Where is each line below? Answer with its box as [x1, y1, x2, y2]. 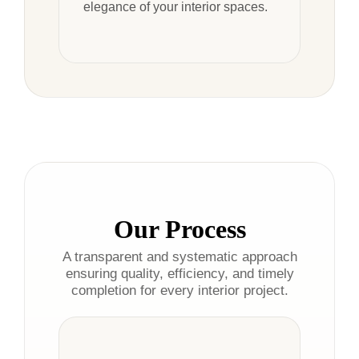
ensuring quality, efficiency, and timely [65, 265, 294, 281]
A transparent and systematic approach [62, 248, 297, 264]
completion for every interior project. [71, 282, 288, 298]
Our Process [113, 214, 246, 244]
